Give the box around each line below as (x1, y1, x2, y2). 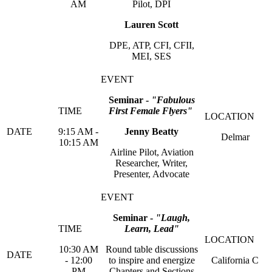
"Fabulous (151, 95, 195, 105)
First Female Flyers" (108, 106, 195, 116)
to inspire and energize (108, 255, 195, 265)
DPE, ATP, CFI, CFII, (109, 40, 194, 50)
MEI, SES (132, 51, 171, 61)
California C (211, 255, 259, 265)
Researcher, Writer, (115, 158, 188, 168)
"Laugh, (155, 212, 190, 223)
